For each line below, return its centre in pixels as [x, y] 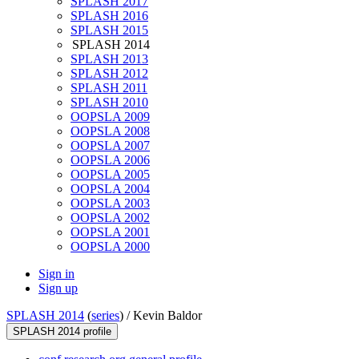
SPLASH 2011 [109, 88]
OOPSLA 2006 [110, 160]
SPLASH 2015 [109, 30]
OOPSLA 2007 [110, 146]
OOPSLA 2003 [110, 204]
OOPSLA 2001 [110, 232]
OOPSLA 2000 [110, 247]
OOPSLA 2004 [110, 189]
